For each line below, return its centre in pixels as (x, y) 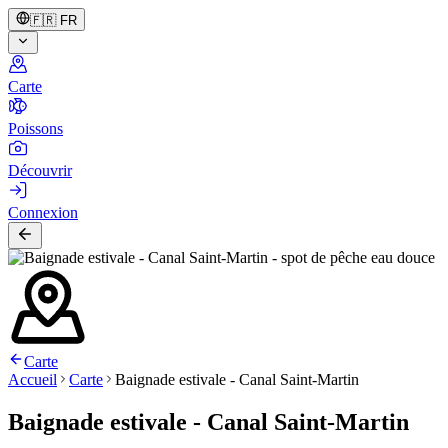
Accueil (32, 379)
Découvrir (40, 170)
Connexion (43, 212)
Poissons (35, 128)
